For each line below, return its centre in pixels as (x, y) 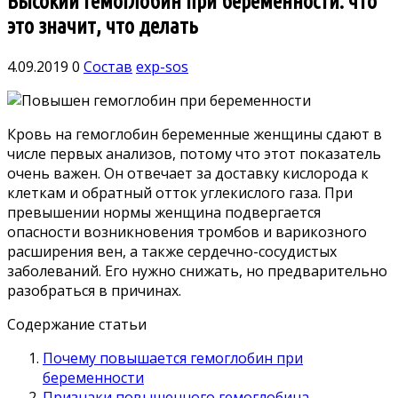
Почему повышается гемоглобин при (173, 358)
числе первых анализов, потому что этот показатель (194, 153)
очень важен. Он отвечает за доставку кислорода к (188, 173)
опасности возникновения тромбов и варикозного (187, 231)
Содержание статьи (77, 324)
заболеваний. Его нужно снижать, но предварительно (197, 271)
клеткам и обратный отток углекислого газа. (164, 192)
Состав (108, 66)
